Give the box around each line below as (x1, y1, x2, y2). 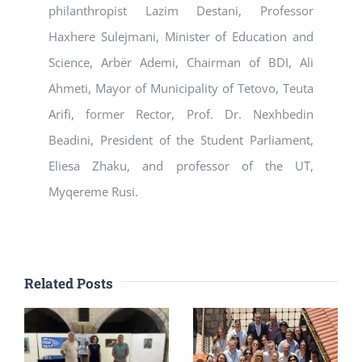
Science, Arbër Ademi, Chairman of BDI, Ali (48, 54, 314, 71)
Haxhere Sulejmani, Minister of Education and (48, 28, 314, 45)
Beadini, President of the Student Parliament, (48, 132, 314, 149)
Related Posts (24, 274, 113, 293)
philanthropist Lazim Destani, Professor (48, 2, 314, 19)
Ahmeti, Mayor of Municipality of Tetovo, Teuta (48, 80, 314, 97)
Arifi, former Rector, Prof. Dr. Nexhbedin (48, 106, 314, 123)
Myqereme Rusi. (48, 183, 138, 200)
